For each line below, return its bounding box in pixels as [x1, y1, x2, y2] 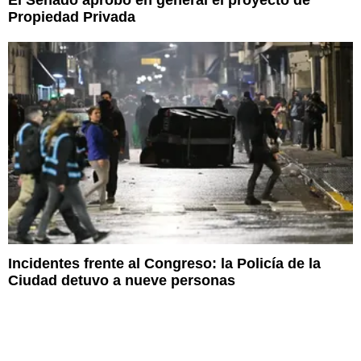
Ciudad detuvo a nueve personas [8, 272, 235, 288]
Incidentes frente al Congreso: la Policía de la [8, 255, 321, 272]
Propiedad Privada [8, 8, 135, 25]
